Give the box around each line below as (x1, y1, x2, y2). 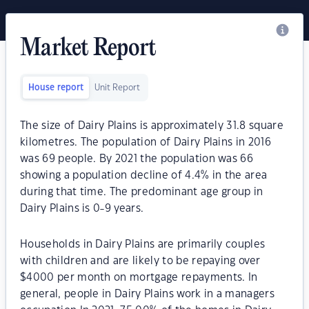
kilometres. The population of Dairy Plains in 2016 (20, 137, 272, 148)
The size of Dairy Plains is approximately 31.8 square (20, 121, 283, 131)
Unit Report (94, 83, 140, 92)
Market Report (20, 36, 157, 62)
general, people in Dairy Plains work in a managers (20, 289, 275, 299)
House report (28, 83, 83, 92)
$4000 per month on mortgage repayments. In (20, 272, 258, 283)
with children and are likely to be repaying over (20, 256, 261, 266)
